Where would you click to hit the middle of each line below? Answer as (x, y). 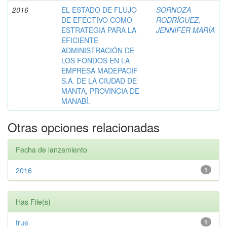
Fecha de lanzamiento (51, 149)
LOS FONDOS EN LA (96, 60)
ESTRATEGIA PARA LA (99, 30)
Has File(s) (33, 201)
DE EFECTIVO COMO (97, 20)
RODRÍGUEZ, (178, 20)
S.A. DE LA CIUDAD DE (99, 80)
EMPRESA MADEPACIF (100, 70)
